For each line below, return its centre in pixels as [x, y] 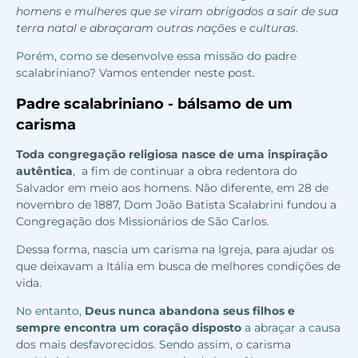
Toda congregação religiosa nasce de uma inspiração [172, 155]
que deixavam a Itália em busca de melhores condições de [178, 267]
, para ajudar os [292, 250]
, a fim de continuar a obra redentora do [185, 171]
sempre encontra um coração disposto [129, 328]
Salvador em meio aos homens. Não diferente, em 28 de [172, 188]
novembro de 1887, [68, 205]
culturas [271, 28]
